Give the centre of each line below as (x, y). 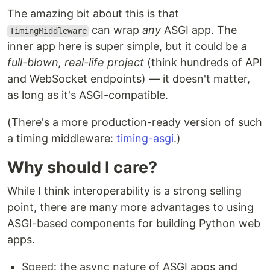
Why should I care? (82, 168)
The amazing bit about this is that (93, 14)
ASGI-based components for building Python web (134, 224)
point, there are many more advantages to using (130, 207)
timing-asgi (145, 139)
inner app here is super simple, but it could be (124, 46)
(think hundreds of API (203, 63)
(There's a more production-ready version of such (135, 122)
